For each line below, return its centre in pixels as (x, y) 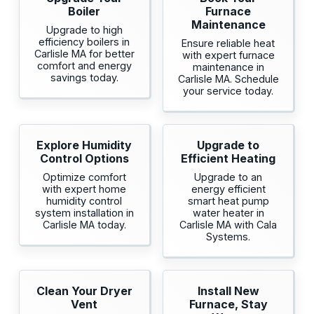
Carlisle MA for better (84, 54)
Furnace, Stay (228, 305)
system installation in (84, 213)
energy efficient (228, 189)
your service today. (228, 91)
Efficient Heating (228, 159)
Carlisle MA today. (84, 225)
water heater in (228, 213)
